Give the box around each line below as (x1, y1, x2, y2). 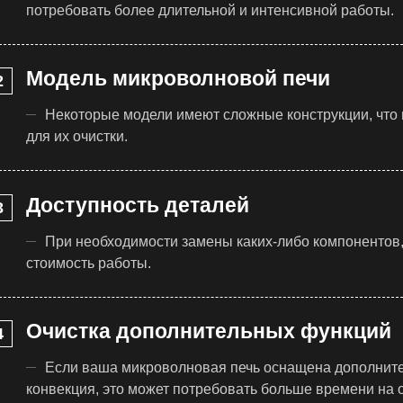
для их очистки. (26, 129, 128, 145)
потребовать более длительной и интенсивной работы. (26, 2, 394, 18)
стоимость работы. (26, 255, 151, 271)
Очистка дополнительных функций (26, 319, 391, 344)
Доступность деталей (26, 193, 249, 217)
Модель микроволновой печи (26, 67, 330, 91)
